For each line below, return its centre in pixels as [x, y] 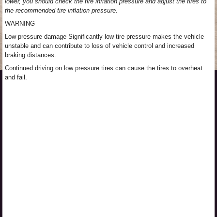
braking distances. [31, 55]
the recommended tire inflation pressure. [61, 10]
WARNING [20, 23]
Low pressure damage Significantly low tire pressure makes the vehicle [104, 37]
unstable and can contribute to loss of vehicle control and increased [100, 46]
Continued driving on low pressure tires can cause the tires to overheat [104, 68]
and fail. [16, 77]
